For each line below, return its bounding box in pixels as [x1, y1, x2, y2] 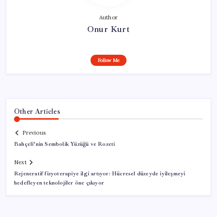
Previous [22, 129, 46, 137]
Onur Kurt [87, 23, 130, 34]
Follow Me [97, 57, 120, 63]
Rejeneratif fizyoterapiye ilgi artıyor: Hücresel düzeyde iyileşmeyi [14, 170, 186, 178]
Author [99, 14, 118, 21]
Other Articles [14, 107, 60, 116]
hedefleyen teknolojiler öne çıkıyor [14, 179, 104, 187]
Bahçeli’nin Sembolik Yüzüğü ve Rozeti [14, 140, 115, 148]
